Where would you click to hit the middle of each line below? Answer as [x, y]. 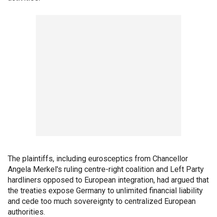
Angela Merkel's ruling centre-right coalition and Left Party [106, 169]
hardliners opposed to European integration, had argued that [108, 180]
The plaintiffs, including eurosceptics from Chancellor [98, 159]
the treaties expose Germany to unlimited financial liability [105, 191]
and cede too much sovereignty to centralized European [102, 201]
